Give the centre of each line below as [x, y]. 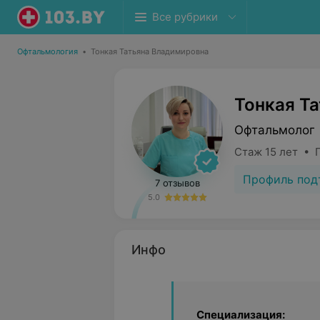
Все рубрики [185, 17]
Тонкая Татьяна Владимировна [150, 51]
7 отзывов [177, 183]
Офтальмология [47, 51]
